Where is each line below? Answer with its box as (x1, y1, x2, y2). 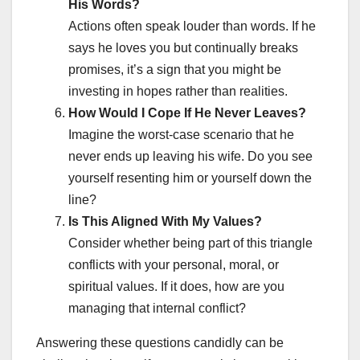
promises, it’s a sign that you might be (68, 63, 281, 77)
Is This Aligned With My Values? (68, 215, 262, 229)
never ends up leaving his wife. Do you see (68, 149, 313, 164)
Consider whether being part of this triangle (68, 236, 313, 251)
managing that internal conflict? (68, 301, 246, 316)
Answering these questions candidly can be (36, 336, 284, 350)
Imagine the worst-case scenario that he (68, 128, 294, 142)
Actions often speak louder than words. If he (68, 19, 316, 34)
